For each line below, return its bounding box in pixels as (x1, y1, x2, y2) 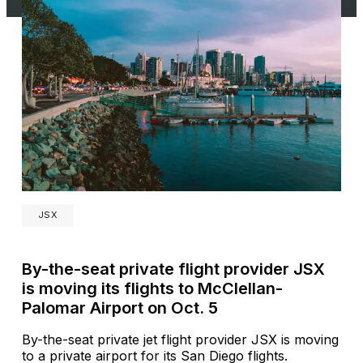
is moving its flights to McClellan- (22, 278, 283, 298)
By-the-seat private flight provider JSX (22, 258, 325, 279)
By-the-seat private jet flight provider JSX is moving (22, 331, 339, 348)
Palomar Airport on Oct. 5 (22, 297, 218, 318)
